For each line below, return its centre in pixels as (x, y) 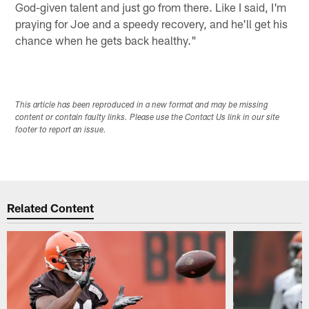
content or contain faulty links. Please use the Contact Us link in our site (148, 118)
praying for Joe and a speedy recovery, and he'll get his (152, 23)
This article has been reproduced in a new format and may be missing (142, 105)
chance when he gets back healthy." (106, 40)
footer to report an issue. (61, 130)
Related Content (51, 208)
